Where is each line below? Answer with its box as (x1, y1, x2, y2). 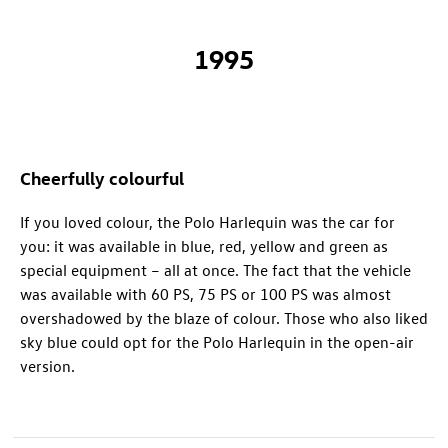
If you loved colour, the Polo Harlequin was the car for (20, 211, 395, 232)
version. (20, 355, 75, 376)
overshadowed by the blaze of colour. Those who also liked (20, 307, 428, 328)
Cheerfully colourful (20, 165, 184, 189)
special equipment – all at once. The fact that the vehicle (20, 259, 411, 280)
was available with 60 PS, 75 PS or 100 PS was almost (20, 283, 391, 304)
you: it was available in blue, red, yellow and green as (20, 235, 388, 256)
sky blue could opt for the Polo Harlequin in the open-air (20, 331, 414, 352)
